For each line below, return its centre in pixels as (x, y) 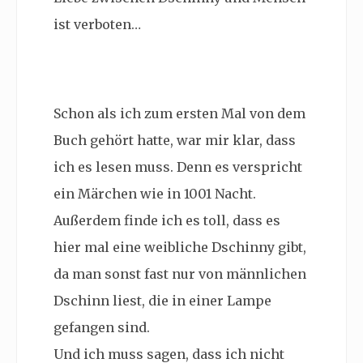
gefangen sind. (103, 328)
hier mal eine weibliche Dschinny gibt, (180, 248)
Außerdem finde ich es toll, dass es (167, 221)
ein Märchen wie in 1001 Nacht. (155, 194)
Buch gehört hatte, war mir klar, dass (175, 141)
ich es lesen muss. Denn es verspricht (178, 167)
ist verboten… (97, 25)
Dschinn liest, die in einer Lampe (162, 301)
